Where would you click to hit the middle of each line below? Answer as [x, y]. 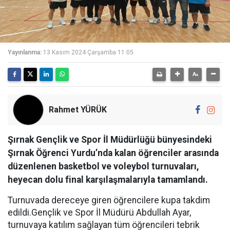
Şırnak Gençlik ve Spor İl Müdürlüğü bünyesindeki [110, 140]
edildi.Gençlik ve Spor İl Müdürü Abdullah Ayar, [99, 213]
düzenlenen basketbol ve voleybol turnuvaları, [103, 166]
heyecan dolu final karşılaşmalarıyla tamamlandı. [108, 180]
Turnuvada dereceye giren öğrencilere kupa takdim [109, 200]
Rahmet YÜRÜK [78, 110]
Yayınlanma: [25, 52]
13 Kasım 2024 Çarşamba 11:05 [88, 52]
